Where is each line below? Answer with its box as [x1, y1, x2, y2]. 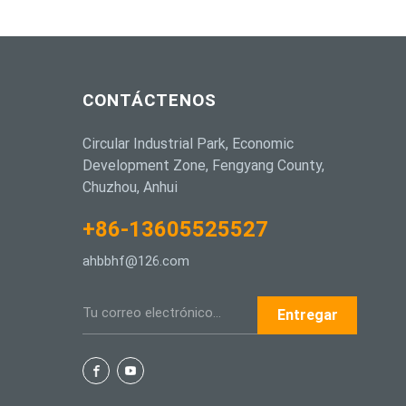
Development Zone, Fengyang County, [82, 157, 325, 175]
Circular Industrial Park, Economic [82, 135, 295, 153]
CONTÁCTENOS [82, 90, 217, 111]
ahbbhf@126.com [82, 253, 190, 270]
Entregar [276, 306, 338, 324]
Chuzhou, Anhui [82, 179, 179, 197]
